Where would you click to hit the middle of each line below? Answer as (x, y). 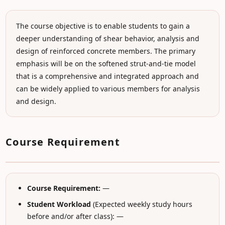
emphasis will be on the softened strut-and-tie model (106, 64)
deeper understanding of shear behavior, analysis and (108, 38)
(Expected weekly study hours (141, 204)
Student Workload (59, 204)
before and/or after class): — (75, 216)
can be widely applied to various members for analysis (108, 89)
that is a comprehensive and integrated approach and (108, 76)
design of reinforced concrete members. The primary (106, 51)
